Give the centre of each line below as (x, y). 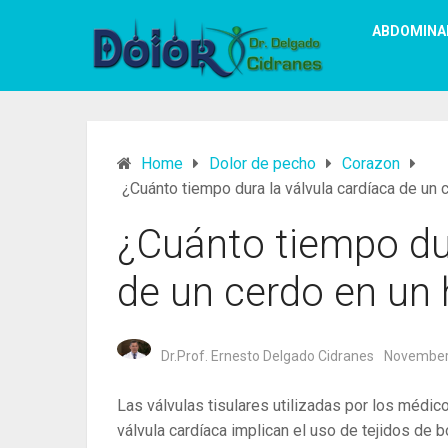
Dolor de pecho (262, 163)
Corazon (371, 163)
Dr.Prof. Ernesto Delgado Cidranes (267, 356)
